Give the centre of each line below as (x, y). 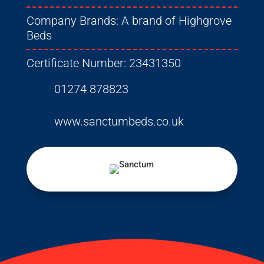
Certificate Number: (77, 63)
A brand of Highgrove (176, 21)
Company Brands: (74, 21)
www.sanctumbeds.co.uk (119, 122)
